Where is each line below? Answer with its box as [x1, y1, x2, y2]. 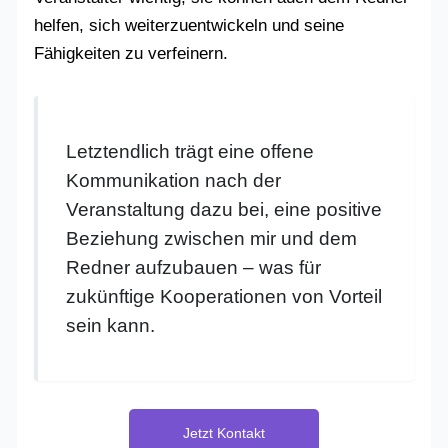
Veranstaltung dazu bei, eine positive [66, 199, 383, 221]
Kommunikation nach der [66, 170, 282, 192]
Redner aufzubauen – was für [66, 257, 322, 279]
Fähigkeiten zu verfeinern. [34, 44, 229, 64]
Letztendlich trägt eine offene [66, 141, 315, 163]
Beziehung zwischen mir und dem [66, 228, 358, 250]
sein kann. [66, 315, 156, 337]
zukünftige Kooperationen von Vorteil [66, 286, 383, 308]
